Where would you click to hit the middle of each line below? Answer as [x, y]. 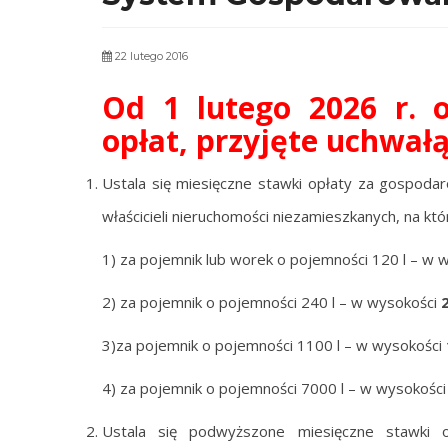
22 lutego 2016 [150, 56]
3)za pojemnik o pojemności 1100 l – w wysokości [274, 345]
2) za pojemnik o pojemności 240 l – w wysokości [271, 302]
